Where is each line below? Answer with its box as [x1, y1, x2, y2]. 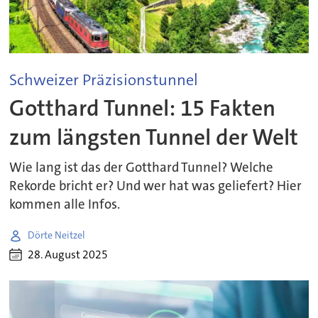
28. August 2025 [28, 247, 109, 263]
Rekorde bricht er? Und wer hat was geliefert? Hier [9, 177, 302, 194]
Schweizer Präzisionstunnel [9, 69, 199, 90]
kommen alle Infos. [9, 195, 121, 213]
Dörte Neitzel [28, 229, 86, 242]
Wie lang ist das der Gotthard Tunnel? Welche [9, 158, 274, 176]
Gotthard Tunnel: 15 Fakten [9, 94, 276, 124]
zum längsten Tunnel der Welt [9, 123, 299, 153]
